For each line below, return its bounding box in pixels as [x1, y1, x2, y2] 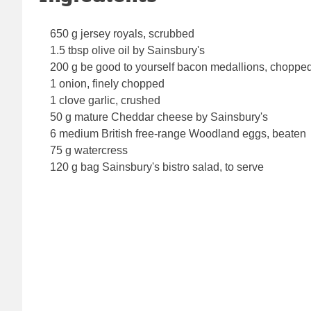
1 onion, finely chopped [50, 78, 165, 90]
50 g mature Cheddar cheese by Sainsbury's [50, 111, 268, 124]
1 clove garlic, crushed [50, 94, 160, 107]
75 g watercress [50, 144, 128, 157]
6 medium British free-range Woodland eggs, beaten [50, 128, 306, 140]
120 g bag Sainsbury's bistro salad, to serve [50, 161, 264, 174]
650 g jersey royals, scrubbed [50, 28, 194, 40]
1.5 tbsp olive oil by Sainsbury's [50, 44, 205, 57]
